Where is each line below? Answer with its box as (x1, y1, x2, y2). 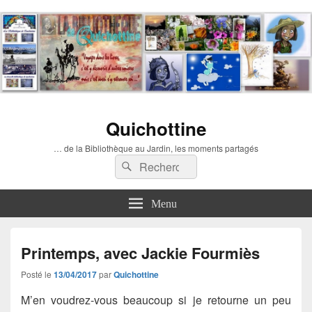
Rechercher (135, 155, 193, 172)
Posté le (21, 267, 54, 280)
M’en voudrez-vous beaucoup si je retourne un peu (21, 291, 291, 308)
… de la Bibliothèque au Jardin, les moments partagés (54, 141, 258, 154)
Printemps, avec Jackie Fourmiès (21, 241, 260, 264)
